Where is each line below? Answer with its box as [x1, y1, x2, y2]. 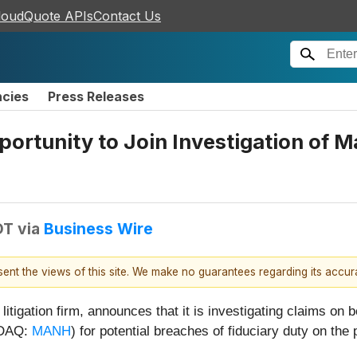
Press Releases [48, 88, 144, 104]
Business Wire [44, 218, 153, 238]
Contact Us [93, 8, 161, 24]
